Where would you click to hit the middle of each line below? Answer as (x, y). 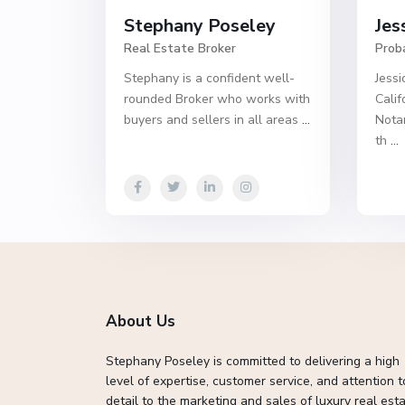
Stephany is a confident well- (209, 79)
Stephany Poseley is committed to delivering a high (253, 361)
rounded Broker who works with (217, 99)
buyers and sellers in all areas (213, 120)
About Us (141, 321)
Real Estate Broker (180, 49)
